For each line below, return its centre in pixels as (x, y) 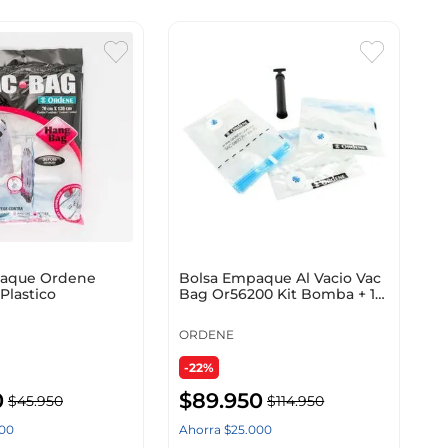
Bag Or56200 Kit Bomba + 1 (277, 294)
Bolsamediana (231, 310)
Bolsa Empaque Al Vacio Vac (280, 278)
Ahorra (202, 430)
